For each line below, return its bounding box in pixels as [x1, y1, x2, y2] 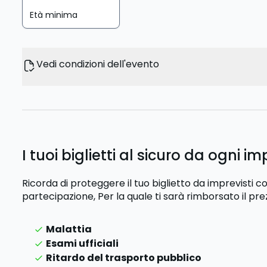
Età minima [30, 9, 78, 21]
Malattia [46, 222, 92, 236]
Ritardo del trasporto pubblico [46, 251, 202, 265]
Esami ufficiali [46, 237, 119, 250]
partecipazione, [22, 190, 98, 203]
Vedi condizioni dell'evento [36, 57, 160, 71]
